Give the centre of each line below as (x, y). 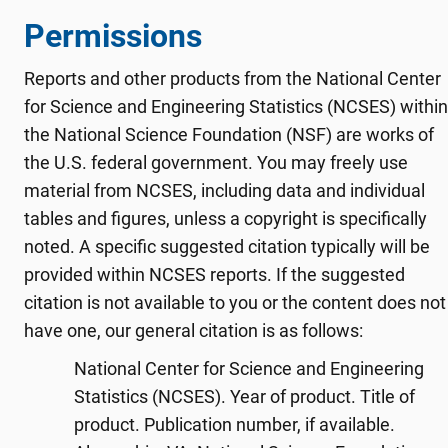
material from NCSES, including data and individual (224, 190)
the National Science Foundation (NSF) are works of (229, 134)
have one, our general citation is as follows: (193, 330)
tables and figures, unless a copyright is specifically (225, 218)
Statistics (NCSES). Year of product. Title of (244, 396)
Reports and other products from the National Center (232, 78)
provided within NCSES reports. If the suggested (214, 274)
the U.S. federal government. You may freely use (216, 162)
